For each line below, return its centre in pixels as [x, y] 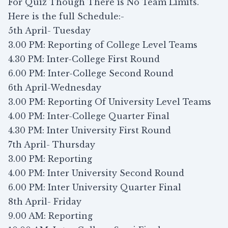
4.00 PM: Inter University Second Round [96, 173]
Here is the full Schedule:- [66, 16]
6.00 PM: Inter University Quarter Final [95, 187]
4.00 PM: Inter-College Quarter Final [89, 116]
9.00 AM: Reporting [50, 216]
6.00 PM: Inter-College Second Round [91, 73]
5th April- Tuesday [49, 31]
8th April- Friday [45, 202]
